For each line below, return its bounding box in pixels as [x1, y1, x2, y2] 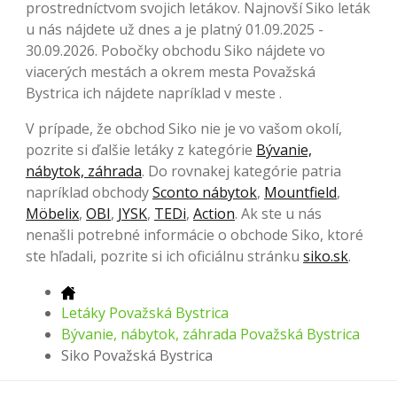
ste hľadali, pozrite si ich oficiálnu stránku [26, 245, 303, 266]
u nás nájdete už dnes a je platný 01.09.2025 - [26, 19, 323, 39]
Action [193, 203, 235, 223]
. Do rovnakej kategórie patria [142, 160, 341, 181]
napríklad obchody [26, 182, 152, 202]
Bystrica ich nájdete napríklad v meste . [26, 82, 282, 103]
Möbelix [26, 203, 79, 223]
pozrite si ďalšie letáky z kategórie [26, 139, 256, 160]
